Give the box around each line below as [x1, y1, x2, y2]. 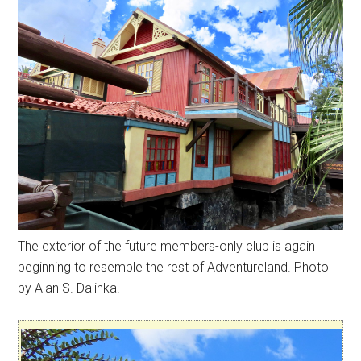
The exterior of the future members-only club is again [18, 238, 316, 254]
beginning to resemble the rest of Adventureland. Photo [18, 259, 330, 275]
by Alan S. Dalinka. [18, 280, 121, 296]
